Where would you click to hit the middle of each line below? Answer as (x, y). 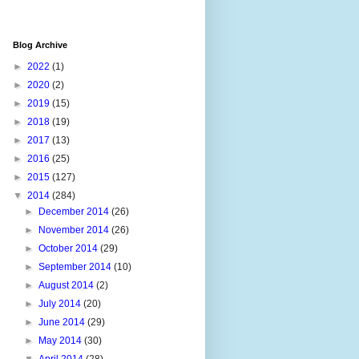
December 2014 (75, 211)
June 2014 (63, 322)
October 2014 (70, 248)
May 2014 (62, 340)
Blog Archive (40, 44)
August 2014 (68, 285)
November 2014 (75, 230)
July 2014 (61, 303)
